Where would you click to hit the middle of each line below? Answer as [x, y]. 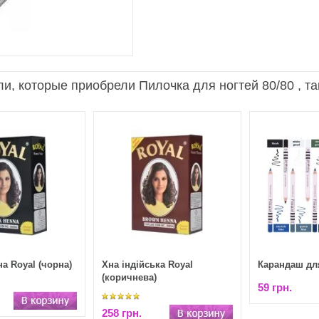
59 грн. [274, 287]
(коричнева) [129, 277]
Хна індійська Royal [147, 265]
